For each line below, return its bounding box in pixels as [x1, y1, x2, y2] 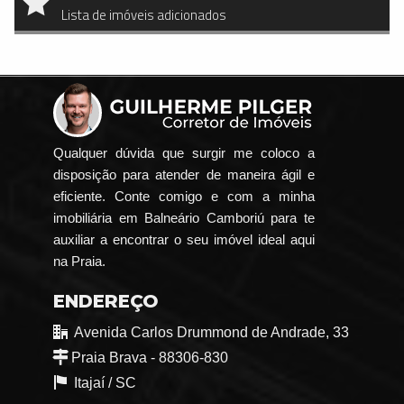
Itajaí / [74, 375, 115, 391]
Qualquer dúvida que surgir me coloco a [53, 145, 315, 161]
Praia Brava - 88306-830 [71, 350, 228, 366]
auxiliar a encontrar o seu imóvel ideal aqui [53, 232, 315, 248]
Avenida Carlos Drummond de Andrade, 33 [74, 325, 349, 341]
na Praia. [53, 253, 106, 270]
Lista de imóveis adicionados [61, 5, 226, 26]
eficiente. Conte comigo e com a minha [53, 188, 315, 205]
